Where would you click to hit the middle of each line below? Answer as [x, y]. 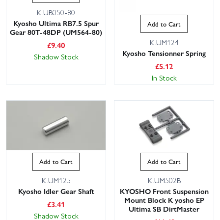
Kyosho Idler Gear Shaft [56, 191]
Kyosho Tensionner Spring [164, 53]
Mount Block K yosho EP [164, 200]
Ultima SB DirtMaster [164, 208]
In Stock [164, 77]
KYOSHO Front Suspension [164, 191]
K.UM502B [164, 180]
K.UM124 [164, 42]
